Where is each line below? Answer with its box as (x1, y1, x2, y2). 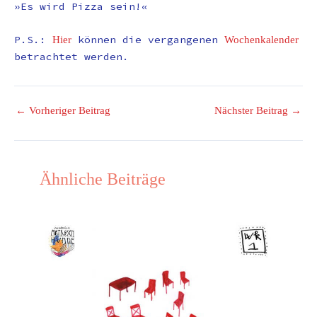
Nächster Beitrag (214, 105, 291, 117)
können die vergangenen (71, 33, 224, 47)
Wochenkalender (224, 34, 299, 46)
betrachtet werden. (14, 50, 129, 64)
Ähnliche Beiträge (40, 169, 166, 188)
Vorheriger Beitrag (26, 105, 110, 117)
